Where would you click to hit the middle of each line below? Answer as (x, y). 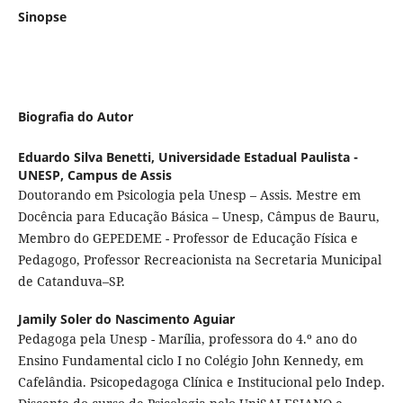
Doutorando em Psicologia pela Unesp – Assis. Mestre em (189, 194)
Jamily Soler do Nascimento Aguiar (126, 318)
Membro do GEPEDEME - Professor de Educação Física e (188, 237)
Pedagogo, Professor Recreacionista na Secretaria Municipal (199, 259)
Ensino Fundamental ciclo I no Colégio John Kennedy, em (190, 360)
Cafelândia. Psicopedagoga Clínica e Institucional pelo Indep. (201, 381)
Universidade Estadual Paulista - (258, 157)
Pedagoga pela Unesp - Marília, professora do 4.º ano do (187, 338)
